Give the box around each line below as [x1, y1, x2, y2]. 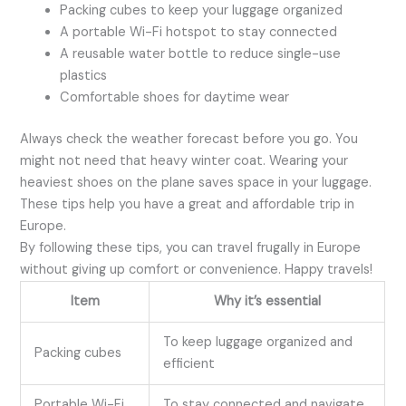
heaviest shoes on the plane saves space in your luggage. [20, 173, 372, 191]
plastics [60, 66, 108, 84]
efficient [163, 354, 216, 372]
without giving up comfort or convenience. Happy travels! [20, 260, 373, 278]
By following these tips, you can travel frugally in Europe [20, 238, 362, 256]
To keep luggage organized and [163, 333, 353, 351]
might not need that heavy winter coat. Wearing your [20, 151, 349, 169]
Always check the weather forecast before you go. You [20, 130, 359, 148]
